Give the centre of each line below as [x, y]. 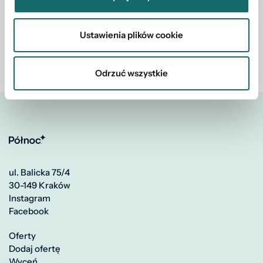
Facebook [29, 211]
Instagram [30, 198]
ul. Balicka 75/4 [39, 173]
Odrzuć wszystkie [131, 73]
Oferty [22, 236]
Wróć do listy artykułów [64, 55]
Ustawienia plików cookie [131, 35]
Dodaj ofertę [35, 249]
